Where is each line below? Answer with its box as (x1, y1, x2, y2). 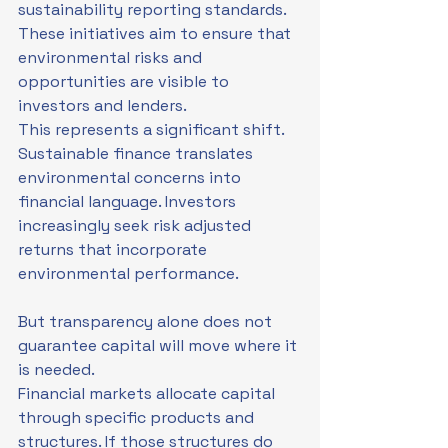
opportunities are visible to (18, 71, 233, 92)
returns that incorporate (18, 239, 211, 260)
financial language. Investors (18, 191, 240, 212)
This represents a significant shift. (18, 119, 288, 140)
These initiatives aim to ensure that (18, 23, 295, 44)
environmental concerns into (18, 167, 245, 188)
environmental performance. (18, 263, 239, 284)
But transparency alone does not (18, 311, 276, 332)
